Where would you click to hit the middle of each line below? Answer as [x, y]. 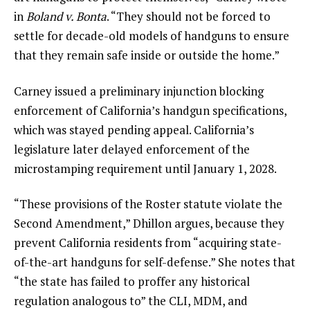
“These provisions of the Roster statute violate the [148, 204]
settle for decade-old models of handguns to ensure [152, 35]
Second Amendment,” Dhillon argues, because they [149, 224]
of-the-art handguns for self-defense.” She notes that [155, 262]
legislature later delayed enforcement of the [132, 149]
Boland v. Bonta [66, 16]
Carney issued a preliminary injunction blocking [139, 91]
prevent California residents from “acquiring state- [148, 243]
